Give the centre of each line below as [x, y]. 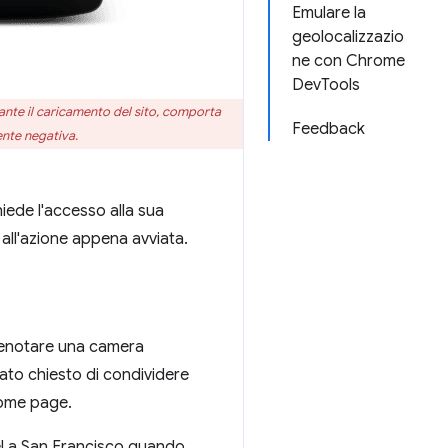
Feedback [328, 129]
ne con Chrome [348, 61]
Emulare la [329, 13]
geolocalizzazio [348, 37]
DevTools [326, 85]
